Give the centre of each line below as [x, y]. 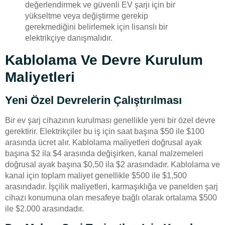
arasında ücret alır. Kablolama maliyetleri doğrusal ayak [103, 142]
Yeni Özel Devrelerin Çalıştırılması [93, 100]
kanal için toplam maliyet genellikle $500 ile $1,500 [96, 175]
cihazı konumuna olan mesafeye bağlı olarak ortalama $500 [111, 197]
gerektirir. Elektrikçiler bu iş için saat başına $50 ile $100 [105, 131]
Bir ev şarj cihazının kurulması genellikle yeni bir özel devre [110, 120]
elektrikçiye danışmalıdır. [69, 38]
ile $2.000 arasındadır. [44, 208]
